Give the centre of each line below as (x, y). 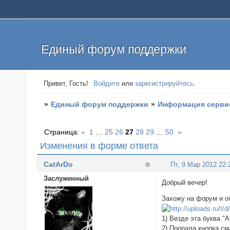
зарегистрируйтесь (165, 84)
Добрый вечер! (185, 182)
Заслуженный (66, 178)
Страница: (63, 132)
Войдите (107, 84)
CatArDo (58, 164)
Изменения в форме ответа (99, 146)
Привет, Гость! (66, 84)
